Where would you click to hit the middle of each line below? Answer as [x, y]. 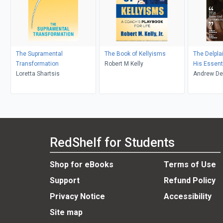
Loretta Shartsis [38, 73]
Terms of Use [190, 165]
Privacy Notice [77, 197]
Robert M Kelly [124, 63]
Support [65, 181]
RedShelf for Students [112, 143]
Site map [66, 213]
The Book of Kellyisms [135, 54]
